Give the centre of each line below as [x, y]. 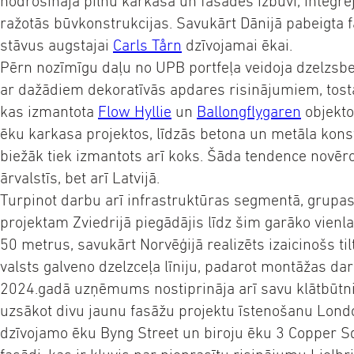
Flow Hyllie [135, 112]
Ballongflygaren [249, 112]
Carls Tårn [147, 45]
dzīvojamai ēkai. [237, 45]
